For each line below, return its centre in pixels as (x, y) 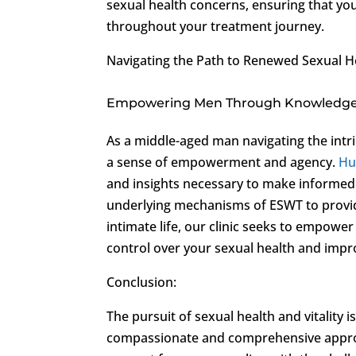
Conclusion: (142, 282)
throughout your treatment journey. (216, 26)
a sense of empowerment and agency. (223, 162)
